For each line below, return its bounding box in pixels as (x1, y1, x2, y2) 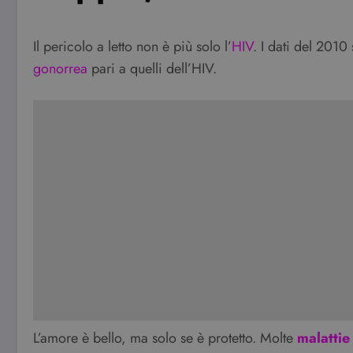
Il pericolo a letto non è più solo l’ (33, 35, 232, 57)
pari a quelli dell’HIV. (87, 58, 217, 79)
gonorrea (33, 58, 87, 79)
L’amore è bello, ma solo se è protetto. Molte (33, 327, 297, 348)
